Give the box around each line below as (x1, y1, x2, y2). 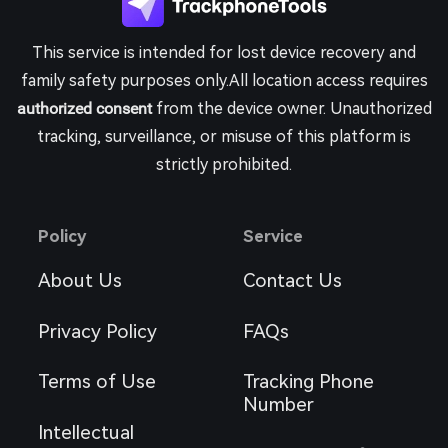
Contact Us (242, 269, 342, 293)
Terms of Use (38, 370, 157, 394)
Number (242, 393, 314, 417)
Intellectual (38, 420, 135, 444)
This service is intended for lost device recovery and (32, 43, 416, 63)
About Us (38, 269, 123, 293)
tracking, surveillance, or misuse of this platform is (37, 127, 411, 147)
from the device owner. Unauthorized (151, 99, 432, 119)
